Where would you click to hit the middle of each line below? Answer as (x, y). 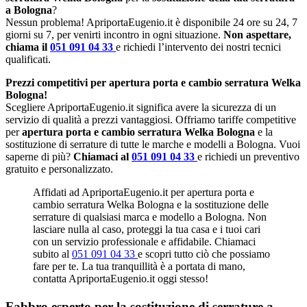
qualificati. (28, 59)
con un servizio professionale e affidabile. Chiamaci (144, 241)
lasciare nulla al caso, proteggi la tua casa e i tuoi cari (147, 229)
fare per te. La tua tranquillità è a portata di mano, (139, 266)
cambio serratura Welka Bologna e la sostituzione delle (151, 204)
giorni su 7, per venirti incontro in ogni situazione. (114, 34)
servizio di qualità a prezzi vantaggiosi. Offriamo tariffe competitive (151, 119)
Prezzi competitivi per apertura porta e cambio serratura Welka (153, 82)
